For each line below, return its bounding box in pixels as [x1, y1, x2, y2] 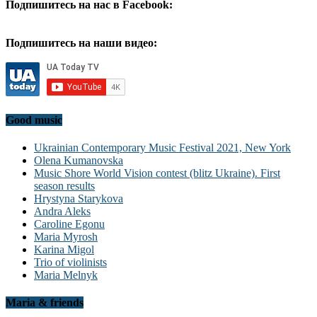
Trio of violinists [34, 256, 107, 269]
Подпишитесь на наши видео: [6, 36, 157, 49]
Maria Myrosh [34, 231, 98, 243]
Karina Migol [34, 243, 94, 256]
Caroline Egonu [34, 218, 105, 231]
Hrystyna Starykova [34, 192, 123, 205]
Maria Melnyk [34, 269, 98, 282]
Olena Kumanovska [34, 154, 123, 167]
